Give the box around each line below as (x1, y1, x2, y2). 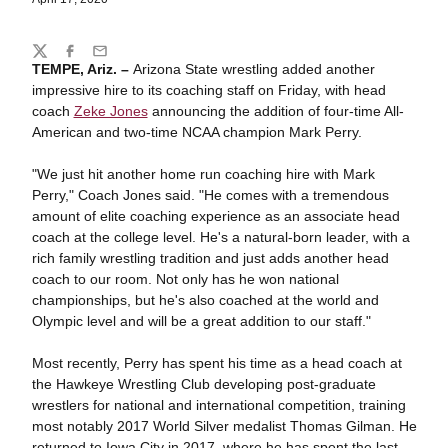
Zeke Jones (73, 103, 148, 119)
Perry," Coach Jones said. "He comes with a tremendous (31, 187, 389, 203)
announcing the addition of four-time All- (147, 103, 404, 119)
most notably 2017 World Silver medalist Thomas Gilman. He (31, 418, 417, 434)
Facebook (60, 51, 124, 68)
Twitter (30, 51, 73, 68)
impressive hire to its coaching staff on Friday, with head (31, 82, 386, 98)
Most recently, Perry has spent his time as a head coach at (31, 355, 402, 371)
